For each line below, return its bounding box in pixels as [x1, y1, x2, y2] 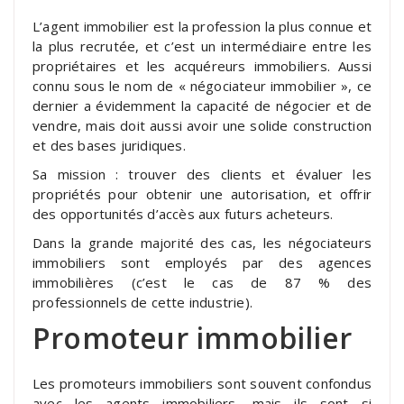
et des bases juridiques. [32, 135, 186, 154]
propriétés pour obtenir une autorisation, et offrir [32, 184, 372, 203]
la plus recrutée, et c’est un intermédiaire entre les [32, 36, 372, 55]
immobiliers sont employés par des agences [32, 252, 372, 271]
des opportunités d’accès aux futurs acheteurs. [32, 204, 334, 223]
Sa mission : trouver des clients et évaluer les [32, 164, 372, 183]
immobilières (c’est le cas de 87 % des [32, 272, 372, 291]
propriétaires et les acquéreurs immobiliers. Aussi [32, 56, 372, 75]
